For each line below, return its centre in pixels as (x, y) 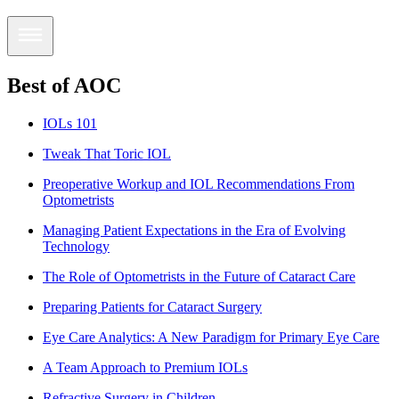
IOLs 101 (70, 123)
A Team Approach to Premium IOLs (145, 367)
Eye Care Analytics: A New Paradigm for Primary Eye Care (211, 337)
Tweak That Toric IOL (107, 153)
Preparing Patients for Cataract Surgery (152, 306)
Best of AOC (64, 85)
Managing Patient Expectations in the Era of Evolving (194, 230)
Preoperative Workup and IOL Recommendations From (199, 183)
